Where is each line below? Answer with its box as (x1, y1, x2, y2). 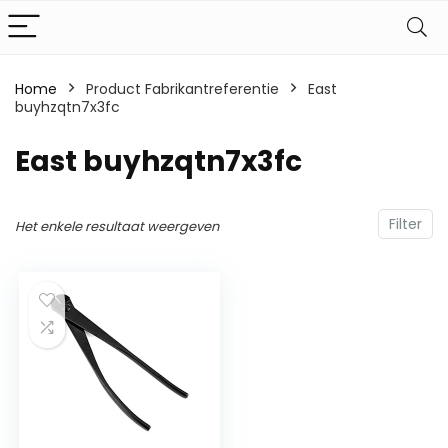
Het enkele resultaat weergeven (15, 217, 219, 236)
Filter (389, 214, 422, 234)
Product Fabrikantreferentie (86, 79, 279, 99)
